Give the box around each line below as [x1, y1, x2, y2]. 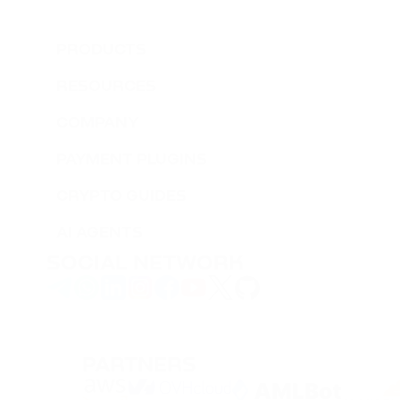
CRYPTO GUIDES [56, 188, 187, 204]
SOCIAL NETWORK [46, 253, 244, 274]
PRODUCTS [56, 42, 146, 58]
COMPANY [56, 115, 139, 131]
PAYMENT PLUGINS [56, 152, 207, 168]
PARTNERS [82, 354, 196, 376]
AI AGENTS [56, 225, 143, 241]
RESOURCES [56, 79, 156, 95]
